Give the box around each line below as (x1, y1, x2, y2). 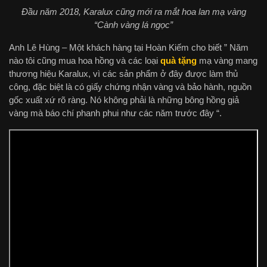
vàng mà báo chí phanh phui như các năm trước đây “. (9, 108, 222, 118)
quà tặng (160, 55, 197, 66)
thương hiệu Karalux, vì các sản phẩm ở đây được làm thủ (9, 69, 238, 79)
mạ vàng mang (197, 55, 257, 66)
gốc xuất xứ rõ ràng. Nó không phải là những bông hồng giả (9, 95, 239, 105)
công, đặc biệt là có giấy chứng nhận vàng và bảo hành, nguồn (9, 82, 252, 92)
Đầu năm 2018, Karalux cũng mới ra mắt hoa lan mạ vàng (21, 7, 246, 17)
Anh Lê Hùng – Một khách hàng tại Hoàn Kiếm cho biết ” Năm (9, 42, 249, 52)
